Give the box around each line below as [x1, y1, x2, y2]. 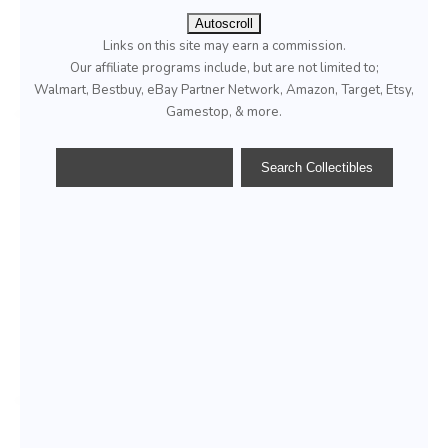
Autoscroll [195, 16, 253, 32]
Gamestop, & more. [166, 103, 282, 122]
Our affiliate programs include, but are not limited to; [69, 59, 379, 78]
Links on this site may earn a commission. [102, 37, 346, 56]
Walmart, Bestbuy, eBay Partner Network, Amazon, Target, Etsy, [34, 81, 414, 100]
